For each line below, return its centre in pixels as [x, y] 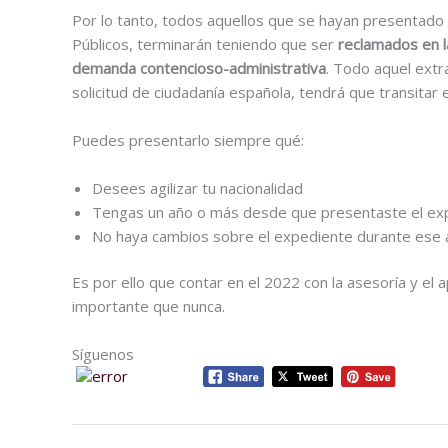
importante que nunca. [148, 306]
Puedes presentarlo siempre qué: [188, 139]
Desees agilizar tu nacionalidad [197, 187]
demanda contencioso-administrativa [199, 67]
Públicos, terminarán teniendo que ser [205, 43]
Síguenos [103, 354]
